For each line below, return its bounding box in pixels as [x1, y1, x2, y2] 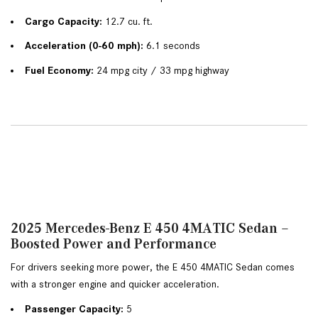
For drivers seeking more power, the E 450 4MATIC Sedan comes [11, 261, 295, 273]
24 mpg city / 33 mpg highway [94, 65, 229, 77]
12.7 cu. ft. [102, 15, 153, 27]
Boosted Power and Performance [11, 236, 216, 252]
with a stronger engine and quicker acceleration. [11, 278, 219, 290]
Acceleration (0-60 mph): [25, 40, 143, 52]
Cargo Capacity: [25, 15, 102, 27]
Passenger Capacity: [25, 302, 124, 314]
